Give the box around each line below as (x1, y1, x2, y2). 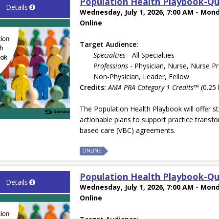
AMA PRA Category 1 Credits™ (108, 83, 199, 92)
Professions (93, 61, 129, 71)
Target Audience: (80, 40, 139, 49)
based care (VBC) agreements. (80, 126, 178, 135)
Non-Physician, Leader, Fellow (93, 72, 190, 82)
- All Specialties (126, 50, 175, 60)
